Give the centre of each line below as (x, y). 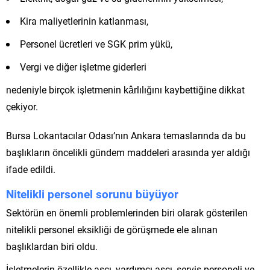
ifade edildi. (31, 169)
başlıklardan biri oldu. (52, 246)
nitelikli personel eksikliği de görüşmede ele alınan (112, 229)
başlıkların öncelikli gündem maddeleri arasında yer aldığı (128, 152)
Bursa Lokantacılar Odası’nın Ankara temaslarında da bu (126, 135)
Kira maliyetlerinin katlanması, (84, 20)
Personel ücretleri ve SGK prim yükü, (96, 43)
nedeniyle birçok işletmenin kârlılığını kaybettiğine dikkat (125, 89)
